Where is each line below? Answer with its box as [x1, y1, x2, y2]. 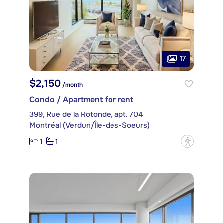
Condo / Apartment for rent [29, 94, 133, 105]
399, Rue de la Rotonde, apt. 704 [29, 110, 143, 120]
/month [61, 81, 83, 89]
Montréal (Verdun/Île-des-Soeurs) [29, 120, 150, 131]
